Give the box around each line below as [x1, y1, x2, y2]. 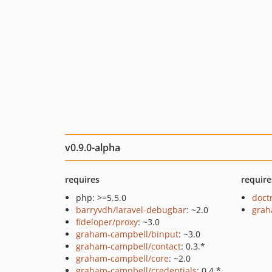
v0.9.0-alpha [65, 141, 120, 154]
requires [65, 174, 100, 185]
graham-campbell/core [76, 253, 169, 264]
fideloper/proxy [76, 216, 138, 228]
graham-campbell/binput [76, 228, 178, 240]
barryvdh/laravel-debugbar [76, 204, 186, 216]
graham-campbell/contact [76, 240, 181, 252]
